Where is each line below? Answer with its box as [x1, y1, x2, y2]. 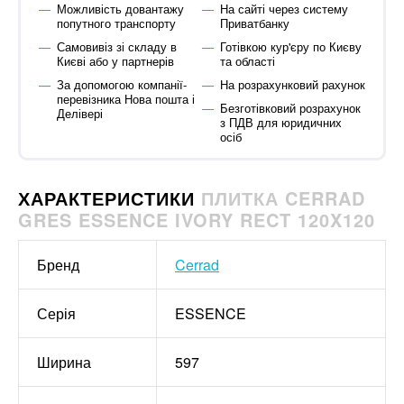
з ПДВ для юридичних [219, 114, 342, 131]
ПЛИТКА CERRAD [201, 185, 365, 211]
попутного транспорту [56, 14, 176, 32]
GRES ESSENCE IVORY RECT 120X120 [18, 207, 375, 233]
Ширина [37, 352, 91, 372]
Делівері [56, 105, 103, 122]
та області [219, 52, 275, 69]
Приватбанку [219, 14, 289, 32]
